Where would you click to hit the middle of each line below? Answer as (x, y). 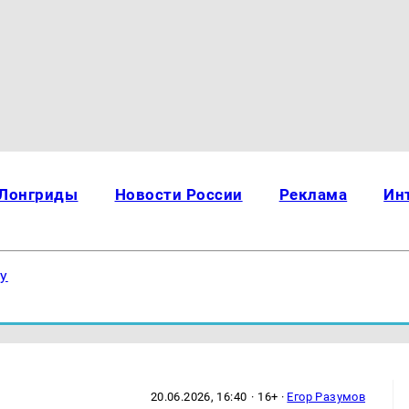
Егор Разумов (326, 396)
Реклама (313, 194)
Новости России (178, 194)
